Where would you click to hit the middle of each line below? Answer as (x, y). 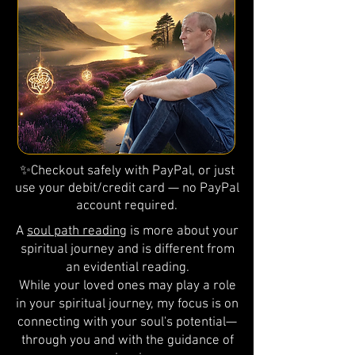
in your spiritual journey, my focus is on (127, 304)
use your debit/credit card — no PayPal (127, 189)
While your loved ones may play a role (127, 286)
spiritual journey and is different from (127, 250)
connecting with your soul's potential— (127, 323)
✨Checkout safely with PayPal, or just (127, 171)
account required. (127, 206)
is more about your (183, 231)
